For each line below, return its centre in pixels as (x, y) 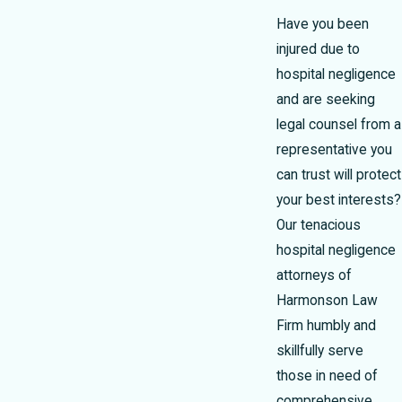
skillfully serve (320, 350)
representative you (334, 149)
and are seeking (326, 99)
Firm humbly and (326, 325)
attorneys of (314, 275)
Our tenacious (319, 225)
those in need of (327, 376)
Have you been (323, 24)
